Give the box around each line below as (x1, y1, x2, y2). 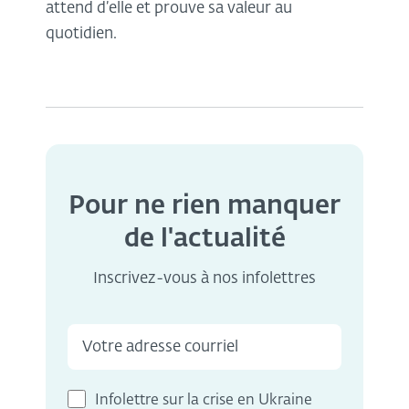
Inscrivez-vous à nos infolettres (93, 271, 316, 288)
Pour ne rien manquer (68, 194, 341, 220)
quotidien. (46, 26, 121, 43)
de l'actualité (123, 226, 286, 253)
